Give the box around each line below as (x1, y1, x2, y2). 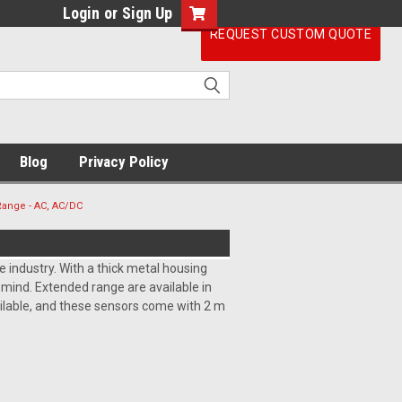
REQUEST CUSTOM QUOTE (209, 27, 372, 41)
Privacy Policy (79, 153, 169, 170)
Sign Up (122, 4, 172, 22)
